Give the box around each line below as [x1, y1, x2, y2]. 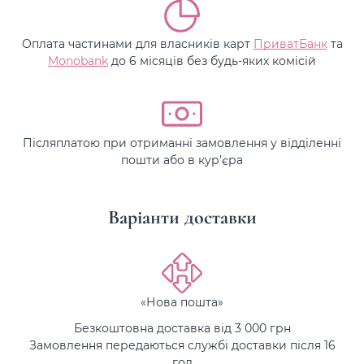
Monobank [48, 53, 108, 68]
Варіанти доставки [107, 206, 257, 229]
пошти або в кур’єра [121, 152, 243, 167]
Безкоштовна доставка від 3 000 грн [73, 319, 291, 336]
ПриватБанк [253, 36, 327, 51]
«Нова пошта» [141, 294, 223, 310]
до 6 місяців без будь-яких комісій [108, 53, 316, 68]
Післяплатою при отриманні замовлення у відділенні [23, 135, 341, 150]
